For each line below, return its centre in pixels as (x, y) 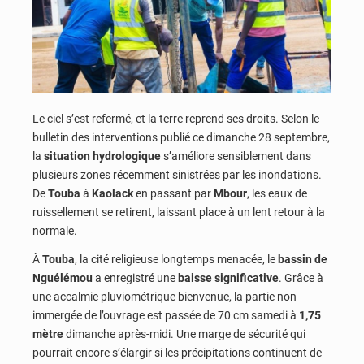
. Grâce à (301, 278)
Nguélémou (63, 278)
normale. (55, 230)
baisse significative (228, 278)
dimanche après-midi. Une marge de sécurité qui (184, 334)
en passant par (173, 193)
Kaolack (113, 193)
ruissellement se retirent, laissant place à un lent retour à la (179, 212)
